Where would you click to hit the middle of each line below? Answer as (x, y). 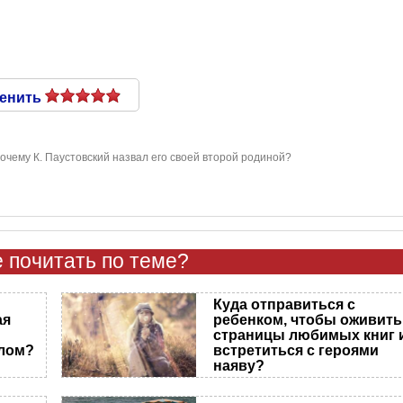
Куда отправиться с (285, 304)
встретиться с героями (296, 350)
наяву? (239, 365)
